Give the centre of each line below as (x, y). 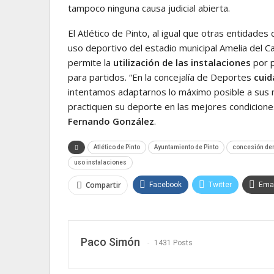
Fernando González (111, 121)
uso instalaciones (100, 162)
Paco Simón (110, 242)
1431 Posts (173, 243)
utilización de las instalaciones (181, 62)
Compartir (103, 185)
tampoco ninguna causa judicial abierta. (149, 8)
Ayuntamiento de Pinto (186, 147)
